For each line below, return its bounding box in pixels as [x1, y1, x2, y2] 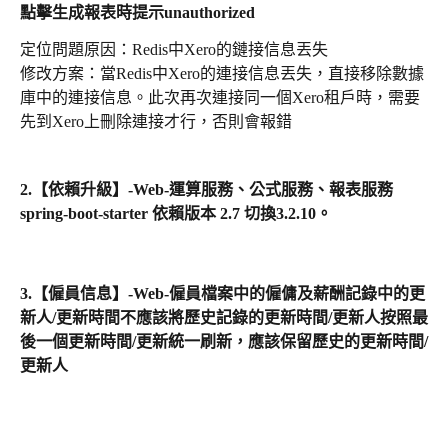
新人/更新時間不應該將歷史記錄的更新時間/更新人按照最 [20, 309, 428, 327]
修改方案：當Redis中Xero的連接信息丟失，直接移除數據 [20, 65, 424, 83]
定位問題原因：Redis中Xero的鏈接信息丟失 [20, 40, 328, 58]
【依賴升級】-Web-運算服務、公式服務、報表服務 [32, 180, 397, 198]
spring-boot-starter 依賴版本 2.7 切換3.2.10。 [20, 204, 332, 222]
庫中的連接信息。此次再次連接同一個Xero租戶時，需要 [20, 89, 420, 107]
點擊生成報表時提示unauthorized [20, 4, 255, 21]
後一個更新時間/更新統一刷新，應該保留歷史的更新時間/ [20, 333, 428, 351]
